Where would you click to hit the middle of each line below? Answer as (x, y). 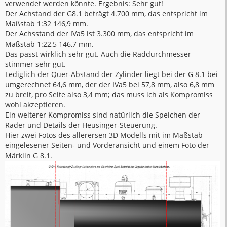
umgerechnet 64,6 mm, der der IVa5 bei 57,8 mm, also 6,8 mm (110, 84)
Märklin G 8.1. (29, 155)
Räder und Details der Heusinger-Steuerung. (81, 125)
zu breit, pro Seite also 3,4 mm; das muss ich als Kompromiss (109, 94)
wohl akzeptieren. (35, 104)
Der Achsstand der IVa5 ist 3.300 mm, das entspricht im (99, 33)
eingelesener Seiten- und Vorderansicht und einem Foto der (107, 145)
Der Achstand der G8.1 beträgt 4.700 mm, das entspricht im (106, 13)
